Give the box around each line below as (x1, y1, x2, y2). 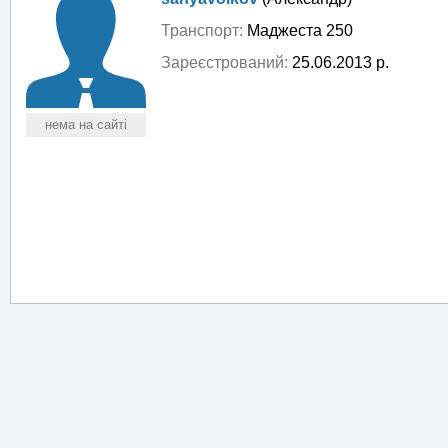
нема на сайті (45, 117, 127, 132)
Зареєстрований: (161, 54, 288, 71)
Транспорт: (161, 22, 243, 39)
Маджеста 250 (243, 22, 353, 39)
